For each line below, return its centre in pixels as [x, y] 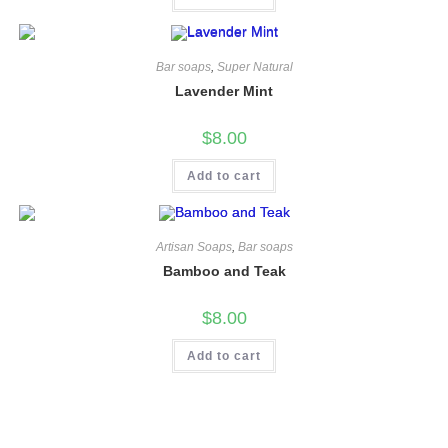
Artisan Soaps [193, 247]
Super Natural [254, 66]
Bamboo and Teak [224, 271]
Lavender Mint [224, 90]
